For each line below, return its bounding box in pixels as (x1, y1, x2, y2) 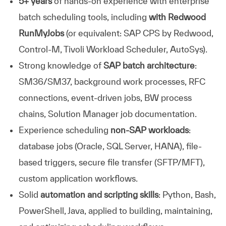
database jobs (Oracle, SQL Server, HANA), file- (18, 141, 202, 151)
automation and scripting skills (40, 189, 158, 199)
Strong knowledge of (18, 60, 103, 70)
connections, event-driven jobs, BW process (18, 92, 192, 102)
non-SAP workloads (110, 125, 189, 135)
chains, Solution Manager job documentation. (18, 108, 197, 119)
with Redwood (148, 12, 206, 22)
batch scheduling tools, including (18, 12, 149, 22)
